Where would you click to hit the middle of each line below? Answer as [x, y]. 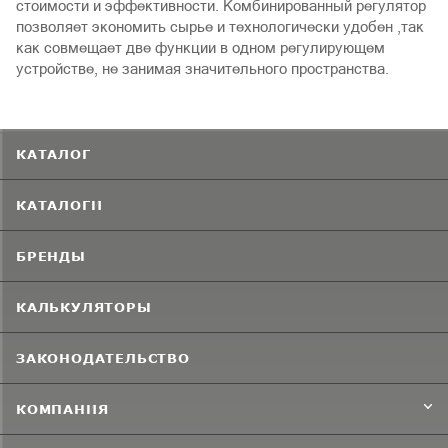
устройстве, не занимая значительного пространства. [204, 68]
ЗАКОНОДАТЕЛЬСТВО [103, 357]
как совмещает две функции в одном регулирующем [200, 47]
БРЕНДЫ [51, 255]
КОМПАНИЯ [62, 408]
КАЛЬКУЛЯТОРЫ [84, 306]
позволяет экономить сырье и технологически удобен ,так [220, 26]
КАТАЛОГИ [59, 204]
